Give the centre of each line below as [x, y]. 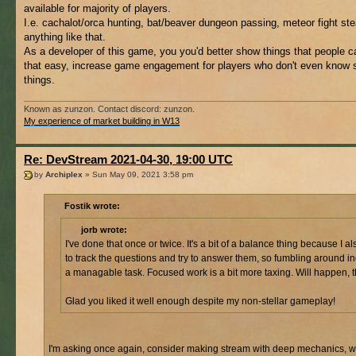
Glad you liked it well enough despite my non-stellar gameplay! [200, 301]
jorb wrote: [104, 229]
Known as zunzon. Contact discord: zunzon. [109, 108]
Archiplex [64, 175]
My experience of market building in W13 [102, 120]
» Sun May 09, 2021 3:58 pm [138, 175]
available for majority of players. [97, 9]
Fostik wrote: [92, 205]
